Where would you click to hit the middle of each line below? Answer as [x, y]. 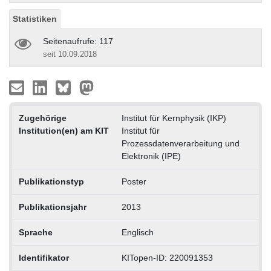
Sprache [35, 232]
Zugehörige [42, 118]
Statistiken [35, 18]
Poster [134, 181]
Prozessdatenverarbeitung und [180, 143]
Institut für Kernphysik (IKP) [174, 118]
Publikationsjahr [52, 207]
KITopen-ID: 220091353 [167, 257]
